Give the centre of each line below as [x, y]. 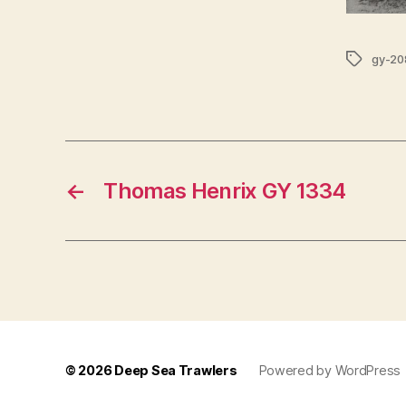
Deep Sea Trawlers [176, 370]
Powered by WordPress [330, 370]
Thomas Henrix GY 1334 [225, 190]
